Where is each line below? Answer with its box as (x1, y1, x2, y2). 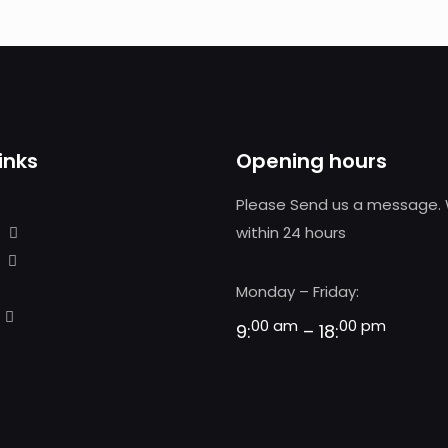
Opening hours (236, 147, 387, 175)
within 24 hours (236, 222, 346, 243)
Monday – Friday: (236, 281, 359, 302)
